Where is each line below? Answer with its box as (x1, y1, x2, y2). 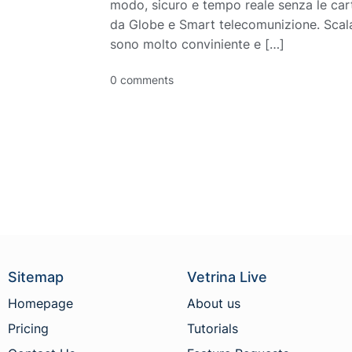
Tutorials (187, 321, 239, 337)
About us (187, 295, 241, 312)
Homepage (8, 295, 73, 312)
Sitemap (8, 269, 64, 286)
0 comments (110, 73, 174, 87)
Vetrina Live (187, 269, 268, 286)
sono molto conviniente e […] (110, 36, 284, 53)
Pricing (8, 321, 49, 337)
